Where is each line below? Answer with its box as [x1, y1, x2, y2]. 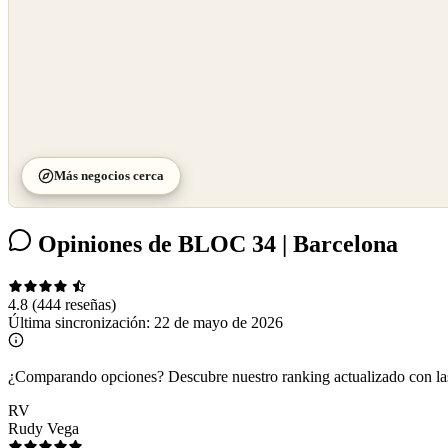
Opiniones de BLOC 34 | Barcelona [32, 231, 398, 258]
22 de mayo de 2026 [154, 314, 283, 332]
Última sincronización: [8, 314, 154, 332]
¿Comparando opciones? [8, 368, 164, 386]
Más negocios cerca [54, 168, 164, 184]
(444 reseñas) [32, 296, 116, 314]
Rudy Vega [8, 420, 79, 438]
